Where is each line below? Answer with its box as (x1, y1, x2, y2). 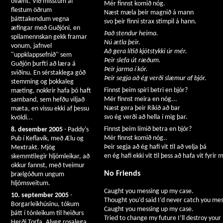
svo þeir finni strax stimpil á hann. (104, 18, 197, 26)
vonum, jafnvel (11, 42, 52, 50)
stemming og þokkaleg (11, 78, 74, 86)
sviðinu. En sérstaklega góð (11, 69, 86, 77)
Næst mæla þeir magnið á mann (104, 9, 194, 17)
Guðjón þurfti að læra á (11, 60, 76, 68)
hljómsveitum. (11, 180, 50, 187)
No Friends (104, 170, 140, 178)
